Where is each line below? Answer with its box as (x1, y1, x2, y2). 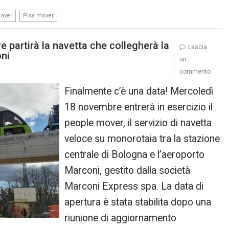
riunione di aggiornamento (64, 212, 177, 224)
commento (179, 67, 211, 75)
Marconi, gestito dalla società (64, 164, 191, 176)
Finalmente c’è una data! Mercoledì (64, 85, 214, 97)
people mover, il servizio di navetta (64, 117, 212, 129)
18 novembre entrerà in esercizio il (64, 101, 213, 113)
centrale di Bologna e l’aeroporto (64, 148, 205, 161)
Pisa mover (23, 12, 54, 19)
